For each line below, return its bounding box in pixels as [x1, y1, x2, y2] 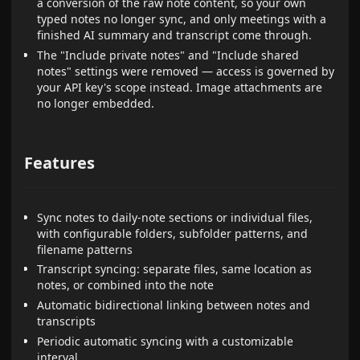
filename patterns [37, 241, 133, 257]
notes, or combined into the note [37, 277, 215, 293]
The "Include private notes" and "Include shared [37, 47, 300, 63]
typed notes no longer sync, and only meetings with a [37, 10, 327, 27]
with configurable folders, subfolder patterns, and [37, 225, 309, 241]
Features [24, 152, 96, 174]
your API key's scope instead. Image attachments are [37, 79, 323, 95]
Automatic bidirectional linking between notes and [37, 297, 311, 313]
